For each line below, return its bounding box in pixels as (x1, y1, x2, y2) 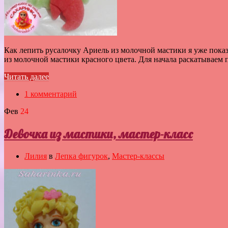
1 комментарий (24, 90, 77, 99)
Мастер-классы (112, 151, 164, 160)
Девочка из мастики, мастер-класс (4, 126, 193, 141)
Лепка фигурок (55, 151, 108, 160)
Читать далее (4, 72, 49, 81)
